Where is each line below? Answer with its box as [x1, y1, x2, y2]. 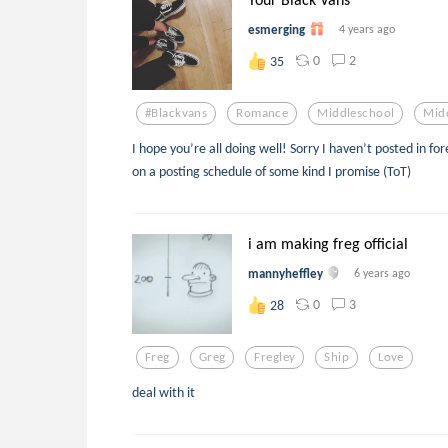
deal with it [132, 382, 195, 401]
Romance [236, 105, 289, 121]
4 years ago [339, 21, 395, 36]
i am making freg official [248, 233, 408, 253]
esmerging [248, 21, 305, 37]
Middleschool [317, 105, 395, 121]
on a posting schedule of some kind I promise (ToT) [132, 161, 411, 180]
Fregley [254, 349, 296, 365]
